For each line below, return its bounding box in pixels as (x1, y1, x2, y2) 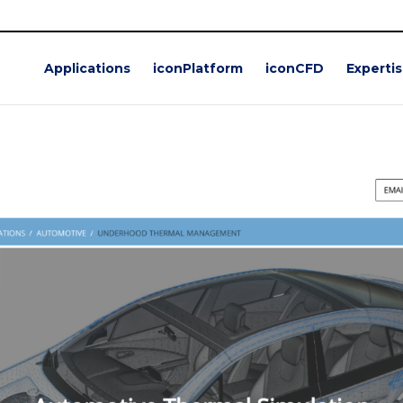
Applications (44, 59, 130, 76)
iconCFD (265, 59, 324, 76)
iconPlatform (153, 59, 243, 76)
